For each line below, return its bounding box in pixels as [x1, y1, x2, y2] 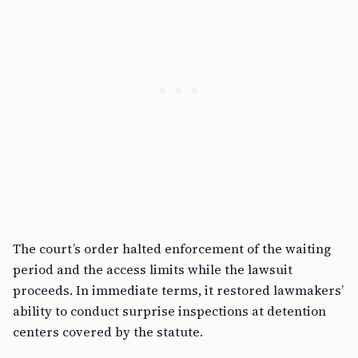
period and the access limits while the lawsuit [13, 261, 292, 279]
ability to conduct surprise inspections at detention [13, 302, 326, 320]
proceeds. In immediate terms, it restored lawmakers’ [13, 281, 344, 300]
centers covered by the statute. [13, 323, 203, 341]
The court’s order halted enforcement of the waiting [13, 240, 331, 258]
